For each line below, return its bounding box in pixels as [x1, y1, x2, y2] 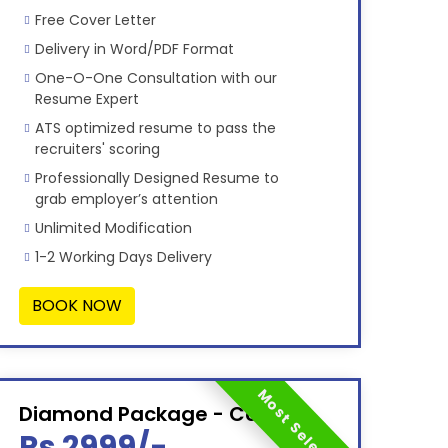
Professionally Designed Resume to [34, 168, 279, 189]
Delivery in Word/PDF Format [34, 39, 234, 60]
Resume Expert [34, 89, 139, 110]
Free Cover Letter [34, 10, 156, 31]
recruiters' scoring [34, 139, 160, 160]
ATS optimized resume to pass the [34, 118, 276, 139]
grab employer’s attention [34, 189, 218, 210]
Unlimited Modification [34, 218, 192, 239]
